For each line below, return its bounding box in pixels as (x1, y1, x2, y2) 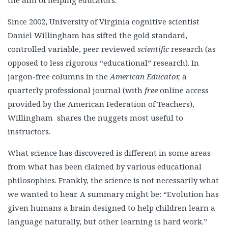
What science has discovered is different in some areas (8, 148, 211, 158)
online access (158, 85, 209, 96)
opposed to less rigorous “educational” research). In (8, 58, 199, 68)
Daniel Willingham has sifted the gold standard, (8, 30, 187, 41)
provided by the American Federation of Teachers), (8, 99, 194, 109)
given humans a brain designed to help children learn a (8, 203, 215, 213)
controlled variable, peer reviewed (8, 44, 137, 54)
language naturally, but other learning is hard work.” (8, 216, 207, 227)
